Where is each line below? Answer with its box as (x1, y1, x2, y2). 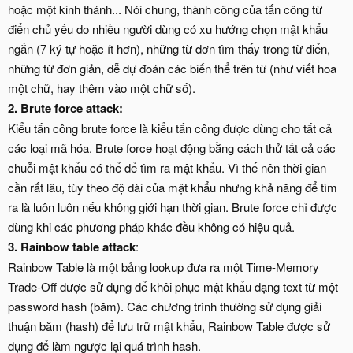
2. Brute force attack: (8, 99, 123, 117)
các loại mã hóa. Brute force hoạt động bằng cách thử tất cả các (8, 139, 336, 156)
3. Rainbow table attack (8, 238, 136, 255)
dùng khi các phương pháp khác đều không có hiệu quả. (8, 218, 295, 235)
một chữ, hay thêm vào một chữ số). (8, 80, 195, 96)
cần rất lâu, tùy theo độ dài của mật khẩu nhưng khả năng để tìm (8, 179, 337, 195)
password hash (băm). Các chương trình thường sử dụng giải (8, 298, 321, 314)
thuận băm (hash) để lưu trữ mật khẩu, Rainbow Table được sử (8, 318, 330, 334)
